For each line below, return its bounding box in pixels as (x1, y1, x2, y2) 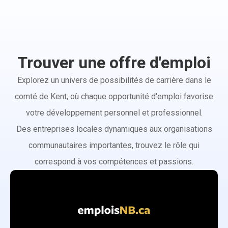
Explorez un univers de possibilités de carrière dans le (17, 75, 211, 85)
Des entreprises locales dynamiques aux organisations (16, 124, 212, 134)
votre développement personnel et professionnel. (25, 108, 203, 118)
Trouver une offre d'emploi (17, 53, 211, 72)
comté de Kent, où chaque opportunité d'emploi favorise (15, 92, 213, 101)
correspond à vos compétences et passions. (35, 157, 193, 166)
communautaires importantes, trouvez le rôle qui (28, 140, 199, 150)
